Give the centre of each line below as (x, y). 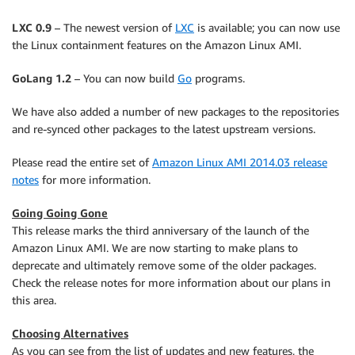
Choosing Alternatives (70, 333)
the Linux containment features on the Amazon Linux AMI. (157, 44)
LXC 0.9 (32, 27)
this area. (34, 300)
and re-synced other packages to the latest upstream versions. (164, 128)
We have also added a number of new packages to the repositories (176, 111)
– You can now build (124, 78)
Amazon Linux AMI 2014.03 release (240, 162)
